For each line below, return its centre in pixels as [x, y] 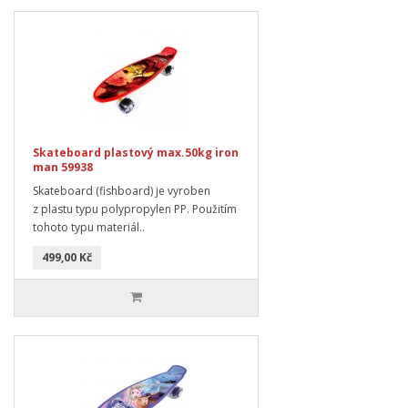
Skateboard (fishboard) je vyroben [122, 190]
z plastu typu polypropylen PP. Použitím [135, 209]
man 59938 [63, 167]
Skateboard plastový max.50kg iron [136, 152]
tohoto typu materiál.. [89, 227]
